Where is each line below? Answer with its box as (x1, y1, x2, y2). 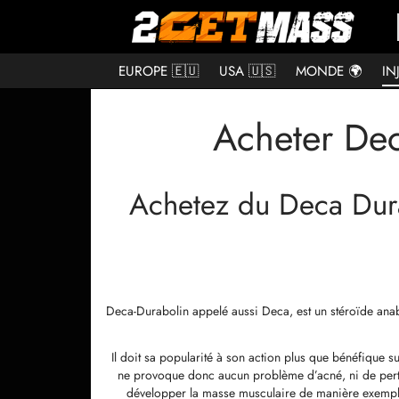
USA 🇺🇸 (219, 61, 275, 81)
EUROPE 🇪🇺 (118, 61, 199, 81)
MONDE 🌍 (296, 61, 362, 81)
